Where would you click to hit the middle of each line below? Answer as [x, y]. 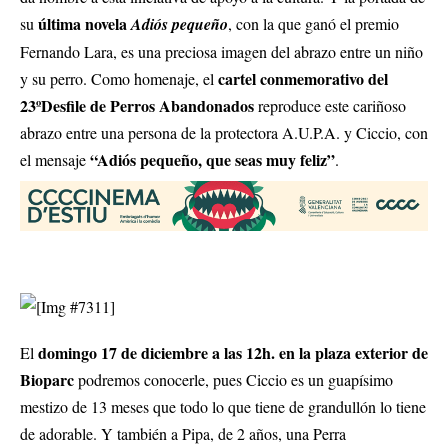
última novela [84, 23]
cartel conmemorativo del [303, 78]
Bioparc [47, 380]
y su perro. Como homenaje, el [119, 78]
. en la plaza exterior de [349, 353]
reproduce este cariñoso [330, 105]
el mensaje [55, 159]
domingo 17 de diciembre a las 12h [154, 353]
